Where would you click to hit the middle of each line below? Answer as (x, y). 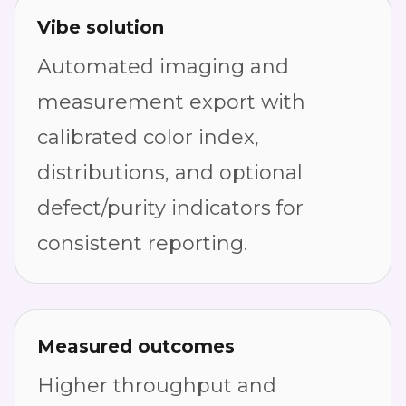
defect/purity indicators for (170, 208)
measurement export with (171, 102)
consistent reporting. (142, 243)
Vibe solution (101, 27)
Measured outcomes (136, 346)
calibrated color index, (148, 137)
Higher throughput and (157, 386)
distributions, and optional (170, 173)
